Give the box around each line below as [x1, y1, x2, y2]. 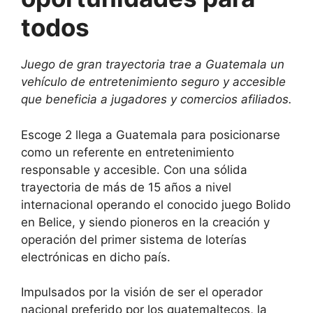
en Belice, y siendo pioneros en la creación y [21, 214, 270, 229]
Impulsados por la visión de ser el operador [21, 285, 263, 300]
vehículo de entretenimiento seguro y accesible [21, 75, 286, 89]
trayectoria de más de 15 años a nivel [21, 180, 231, 194]
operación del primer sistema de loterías [21, 232, 247, 247]
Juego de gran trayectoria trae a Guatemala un [21, 57, 284, 72]
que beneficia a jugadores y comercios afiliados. [21, 92, 292, 107]
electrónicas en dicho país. [21, 249, 170, 264]
